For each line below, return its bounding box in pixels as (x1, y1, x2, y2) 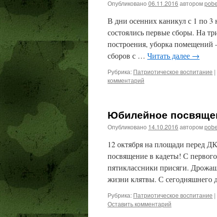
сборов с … (108, 50, 147, 61)
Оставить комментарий (108, 200, 171, 208)
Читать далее (147, 50, 192, 61)
